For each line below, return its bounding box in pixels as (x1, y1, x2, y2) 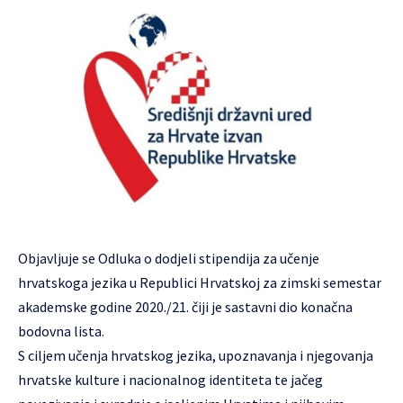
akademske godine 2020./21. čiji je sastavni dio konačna (18, 297, 353, 316)
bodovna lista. (18, 321, 104, 340)
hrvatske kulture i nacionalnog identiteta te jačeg (18, 370, 323, 389)
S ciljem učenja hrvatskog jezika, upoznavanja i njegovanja (18, 345, 373, 364)
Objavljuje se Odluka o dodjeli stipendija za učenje (18, 248, 319, 267)
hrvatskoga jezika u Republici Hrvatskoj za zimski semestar (18, 273, 381, 291)
